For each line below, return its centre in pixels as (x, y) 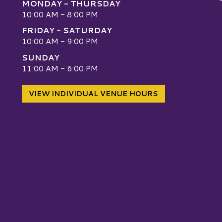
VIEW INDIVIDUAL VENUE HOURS (93, 93)
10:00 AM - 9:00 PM (60, 41)
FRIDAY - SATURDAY (67, 30)
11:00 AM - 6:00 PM (60, 68)
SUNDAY (41, 57)
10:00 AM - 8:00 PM (60, 14)
